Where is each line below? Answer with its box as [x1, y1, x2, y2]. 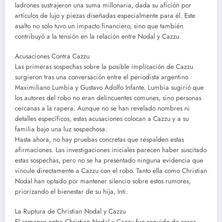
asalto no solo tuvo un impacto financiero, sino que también [15, 21, 183, 31]
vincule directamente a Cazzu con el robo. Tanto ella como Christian [15, 166, 207, 176]
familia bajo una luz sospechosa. [15, 124, 107, 134]
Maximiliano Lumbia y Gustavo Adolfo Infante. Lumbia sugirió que [15, 83, 204, 93]
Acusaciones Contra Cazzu [15, 52, 90, 61]
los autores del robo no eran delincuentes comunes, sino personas [15, 93, 201, 103]
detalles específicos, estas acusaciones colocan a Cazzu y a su [15, 114, 189, 124]
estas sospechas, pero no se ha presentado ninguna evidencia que [15, 156, 203, 166]
